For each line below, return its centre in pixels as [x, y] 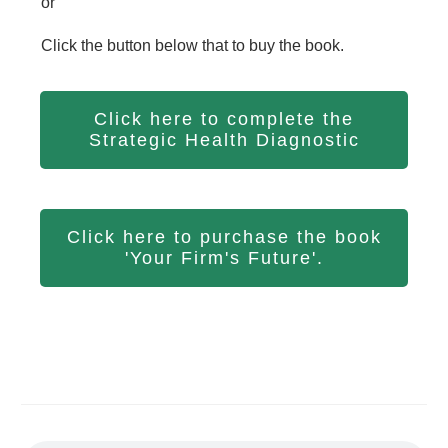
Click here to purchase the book [224, 237]
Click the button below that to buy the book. [192, 46]
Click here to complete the [224, 119]
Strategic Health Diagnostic [224, 140]
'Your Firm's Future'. [224, 258]
